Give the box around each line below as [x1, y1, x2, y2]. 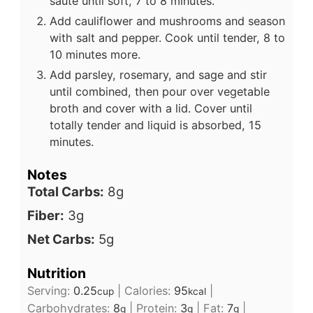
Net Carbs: [27, 231, 95, 248]
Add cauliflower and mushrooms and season [50, 13, 285, 28]
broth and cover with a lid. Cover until [50, 101, 252, 115]
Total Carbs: [27, 184, 104, 201]
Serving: [27, 283, 73, 298]
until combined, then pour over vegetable [50, 84, 270, 99]
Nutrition [27, 264, 86, 282]
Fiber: [27, 208, 64, 224]
